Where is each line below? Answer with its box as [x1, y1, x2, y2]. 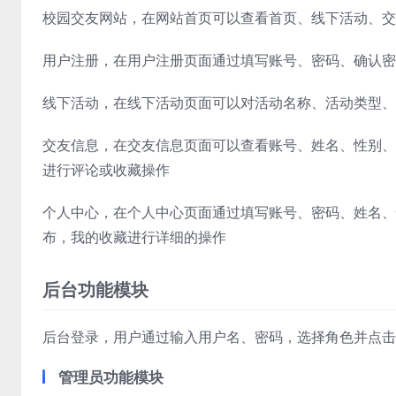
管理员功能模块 [58, 367, 164, 387]
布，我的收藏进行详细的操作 [42, 227, 226, 247]
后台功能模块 [42, 278, 148, 301]
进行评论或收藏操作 [42, 160, 170, 179]
